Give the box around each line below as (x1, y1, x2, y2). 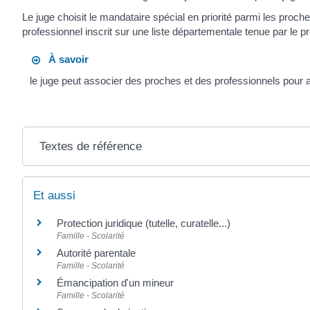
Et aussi (33, 189, 75, 203)
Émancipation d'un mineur (57, 277, 174, 289)
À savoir (40, 53, 89, 65)
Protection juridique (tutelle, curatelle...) (57, 217, 230, 230)
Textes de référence (39, 140, 142, 154)
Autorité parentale (57, 247, 136, 259)
